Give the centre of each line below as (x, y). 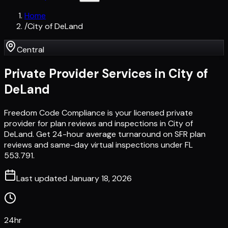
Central (31, 50)
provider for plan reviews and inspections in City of (98, 123)
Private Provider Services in (86, 73)
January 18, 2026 (101, 178)
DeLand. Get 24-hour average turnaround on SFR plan (105, 134)
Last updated (43, 178)
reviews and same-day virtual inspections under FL (98, 145)
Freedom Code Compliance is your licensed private (98, 112)
